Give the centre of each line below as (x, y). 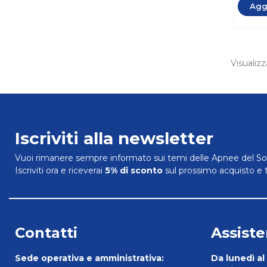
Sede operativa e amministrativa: (89, 258)
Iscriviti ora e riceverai (60, 171)
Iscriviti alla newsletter (114, 139)
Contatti (46, 233)
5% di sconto (135, 171)
